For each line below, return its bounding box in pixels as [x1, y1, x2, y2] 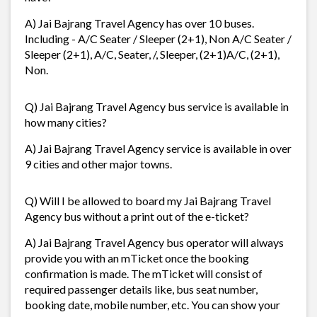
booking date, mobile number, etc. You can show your [25, 297, 280, 311]
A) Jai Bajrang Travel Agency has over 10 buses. [25, 16, 254, 30]
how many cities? [25, 115, 107, 129]
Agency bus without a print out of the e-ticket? [25, 209, 249, 223]
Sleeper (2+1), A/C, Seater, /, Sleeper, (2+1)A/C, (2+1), [25, 47, 279, 61]
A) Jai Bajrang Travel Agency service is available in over [25, 141, 292, 155]
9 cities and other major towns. [25, 156, 172, 171]
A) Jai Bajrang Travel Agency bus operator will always [25, 235, 284, 249]
